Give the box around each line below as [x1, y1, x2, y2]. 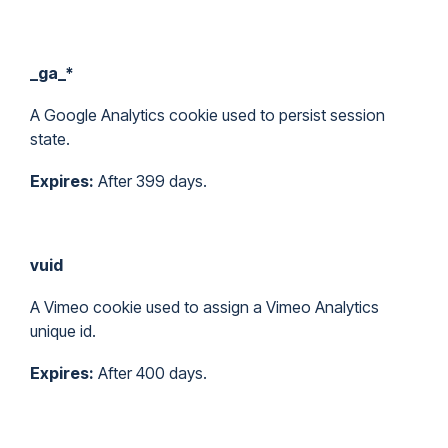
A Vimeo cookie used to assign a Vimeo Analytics [30, 297, 379, 317]
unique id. [30, 321, 96, 341]
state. [30, 129, 70, 149]
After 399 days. [94, 171, 207, 191]
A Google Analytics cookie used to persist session [30, 105, 385, 125]
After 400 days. [94, 363, 207, 383]
